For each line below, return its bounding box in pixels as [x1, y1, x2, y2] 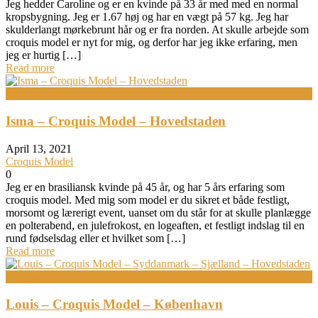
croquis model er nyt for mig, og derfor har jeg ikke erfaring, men [6, 36, 297, 49]
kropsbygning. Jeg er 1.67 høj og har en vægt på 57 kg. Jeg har [6, 11, 288, 23]
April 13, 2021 [6, 143, 72, 155]
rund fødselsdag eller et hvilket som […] [6, 232, 185, 245]
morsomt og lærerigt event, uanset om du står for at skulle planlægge [6, 207, 311, 219]
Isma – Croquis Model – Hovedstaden [6, 114, 226, 129]
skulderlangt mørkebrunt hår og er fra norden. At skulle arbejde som [6, 23, 309, 36]
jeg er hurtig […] [6, 49, 81, 62]
